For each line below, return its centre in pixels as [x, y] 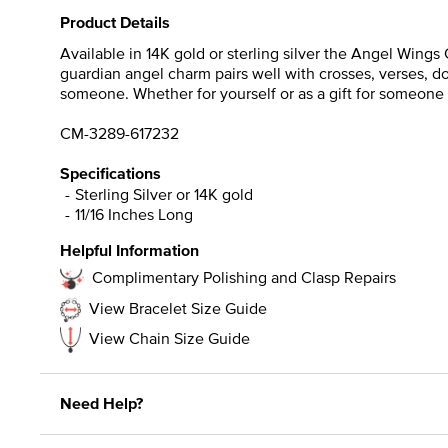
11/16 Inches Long [134, 213]
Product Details [115, 22]
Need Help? [101, 403]
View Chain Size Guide [169, 337]
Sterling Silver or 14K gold [164, 193]
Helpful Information [129, 250]
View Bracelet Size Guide [178, 307]
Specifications [110, 173]
